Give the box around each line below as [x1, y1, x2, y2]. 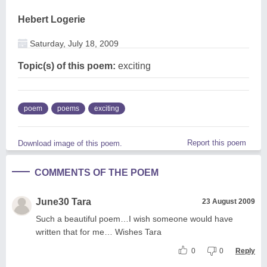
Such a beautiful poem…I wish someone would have [36, 213, 233, 223]
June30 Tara [36, 196, 91, 207]
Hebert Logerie [18, 14, 85, 24]
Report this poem [187, 138, 246, 147]
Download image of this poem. [18, 138, 122, 148]
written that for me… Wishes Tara [36, 226, 162, 237]
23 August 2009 [202, 197, 255, 206]
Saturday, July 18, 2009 [27, 38, 119, 48]
